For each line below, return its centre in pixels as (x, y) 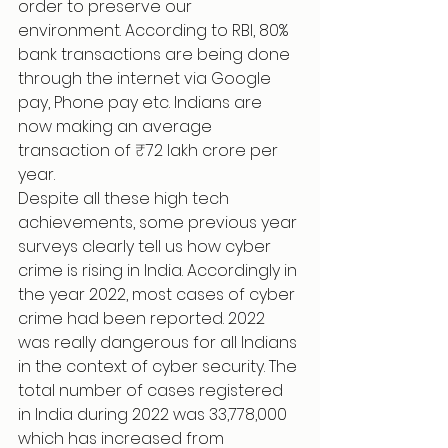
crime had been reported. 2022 (143, 318)
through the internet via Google (146, 78)
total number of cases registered (152, 390)
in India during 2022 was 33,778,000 (154, 414)
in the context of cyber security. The (159, 366)
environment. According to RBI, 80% (155, 30)
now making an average (117, 126)
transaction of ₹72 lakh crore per (150, 150)
